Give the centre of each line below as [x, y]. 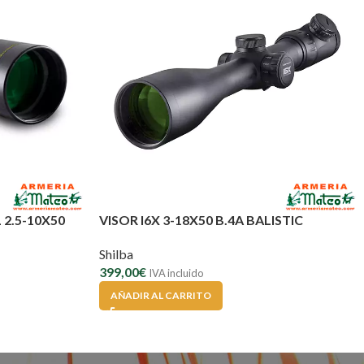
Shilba [116, 253]
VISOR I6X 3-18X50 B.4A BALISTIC [201, 219]
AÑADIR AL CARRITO [161, 295]
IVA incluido [176, 273]
